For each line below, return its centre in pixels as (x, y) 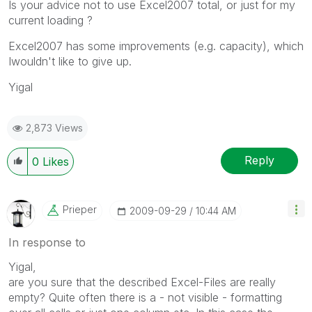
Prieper (80, 209)
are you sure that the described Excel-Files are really (142, 282)
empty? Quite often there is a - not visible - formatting (145, 297)
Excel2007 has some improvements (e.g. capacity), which (156, 46)
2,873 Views (54, 127)
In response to (47, 242)
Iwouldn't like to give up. (70, 61)
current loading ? (50, 20)
